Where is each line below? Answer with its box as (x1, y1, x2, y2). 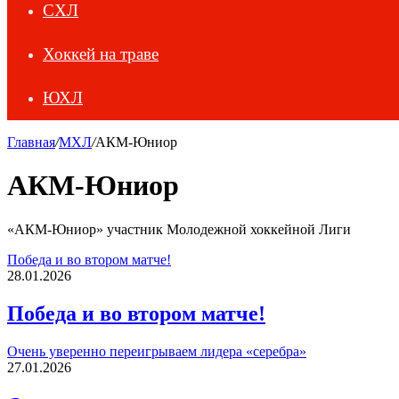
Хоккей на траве (43, 45, 159, 63)
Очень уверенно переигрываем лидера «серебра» (7, 343, 306, 359)
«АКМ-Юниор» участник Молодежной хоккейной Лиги (7, 221, 351, 237)
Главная (7, 134, 55, 150)
